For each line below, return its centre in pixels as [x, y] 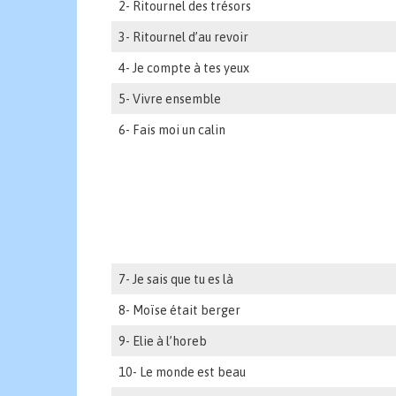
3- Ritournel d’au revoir [184, 38]
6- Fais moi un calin [172, 130]
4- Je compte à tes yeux [184, 69]
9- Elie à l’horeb [163, 342]
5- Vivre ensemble [170, 99]
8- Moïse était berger [180, 311]
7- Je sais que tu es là [176, 280]
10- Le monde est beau [183, 373]
